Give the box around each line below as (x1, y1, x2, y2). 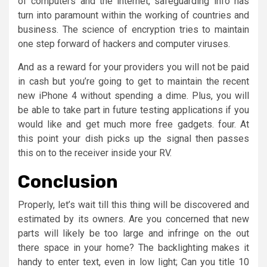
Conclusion (18, 170, 118, 193)
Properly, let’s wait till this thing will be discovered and (18, 198, 249, 210)
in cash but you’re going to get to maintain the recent (18, 75, 249, 87)
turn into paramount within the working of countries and (18, 9, 249, 21)
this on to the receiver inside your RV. (18, 147, 172, 159)
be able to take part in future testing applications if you (18, 104, 249, 116)
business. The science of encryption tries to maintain (18, 23, 249, 35)
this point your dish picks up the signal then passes (18, 132, 249, 144)
